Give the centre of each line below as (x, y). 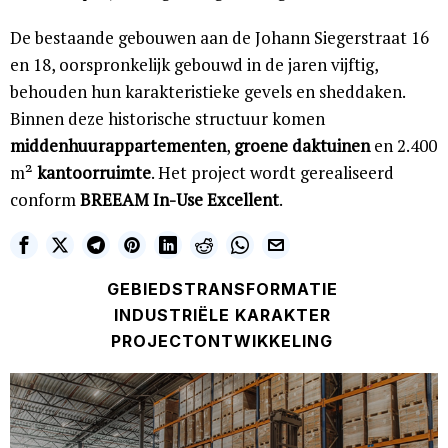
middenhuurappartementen (118, 145)
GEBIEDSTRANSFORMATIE (222, 288)
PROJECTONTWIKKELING (222, 340)
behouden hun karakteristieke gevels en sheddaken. (207, 91)
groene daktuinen (302, 145)
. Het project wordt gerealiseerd (272, 172)
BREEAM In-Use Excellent (179, 199)
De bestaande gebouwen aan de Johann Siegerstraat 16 (219, 37)
